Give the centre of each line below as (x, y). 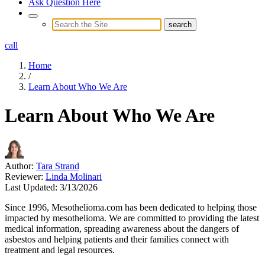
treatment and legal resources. (60, 250)
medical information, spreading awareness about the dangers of (122, 228)
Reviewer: (24, 176)
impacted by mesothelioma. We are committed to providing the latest (132, 218)
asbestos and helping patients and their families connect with (117, 239)
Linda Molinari (74, 176)
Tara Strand (58, 166)
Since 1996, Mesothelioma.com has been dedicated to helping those (131, 207)
